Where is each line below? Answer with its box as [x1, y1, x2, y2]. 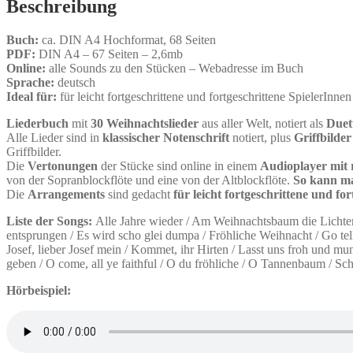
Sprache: [6, 75, 54, 89]
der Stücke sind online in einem [98, 158, 260, 173]
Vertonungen [28, 158, 98, 173]
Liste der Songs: [6, 214, 92, 228]
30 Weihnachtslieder [91, 116, 199, 130]
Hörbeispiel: [6, 283, 71, 297]
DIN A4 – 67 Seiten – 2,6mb [35, 46, 183, 61]
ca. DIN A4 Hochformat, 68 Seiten [39, 32, 216, 46]
